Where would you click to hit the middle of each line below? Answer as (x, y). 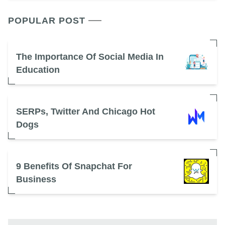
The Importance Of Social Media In (90, 57)
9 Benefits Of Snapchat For (74, 166)
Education (38, 70)
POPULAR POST (47, 20)
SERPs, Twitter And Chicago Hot (86, 111)
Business (36, 179)
